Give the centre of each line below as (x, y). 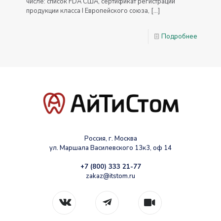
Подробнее (179, 36)
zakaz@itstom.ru (110, 176)
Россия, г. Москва (110, 138)
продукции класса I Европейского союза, (88, 11)
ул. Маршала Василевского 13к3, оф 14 (110, 148)
